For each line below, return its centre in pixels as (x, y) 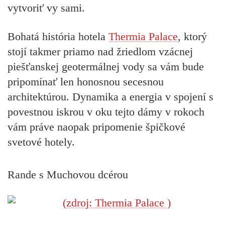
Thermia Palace (143, 36)
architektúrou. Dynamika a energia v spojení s (110, 96)
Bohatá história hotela (58, 36)
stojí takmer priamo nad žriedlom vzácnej (100, 51)
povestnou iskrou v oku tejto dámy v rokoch (106, 111)
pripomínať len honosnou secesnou (86, 81)
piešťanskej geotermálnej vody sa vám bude (106, 66)
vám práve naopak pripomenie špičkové (96, 127)
